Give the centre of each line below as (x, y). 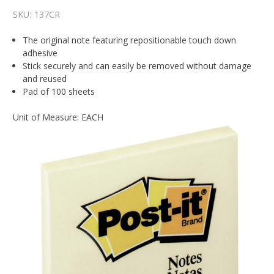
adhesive (40, 53)
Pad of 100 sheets (59, 92)
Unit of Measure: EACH (58, 117)
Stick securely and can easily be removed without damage (137, 66)
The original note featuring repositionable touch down (130, 40)
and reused (45, 79)
